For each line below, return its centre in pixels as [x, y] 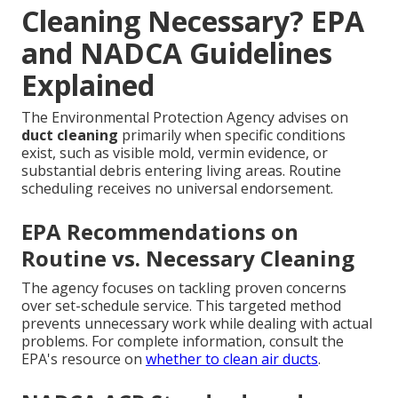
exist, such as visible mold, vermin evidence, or [175, 153]
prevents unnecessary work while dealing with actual [197, 324]
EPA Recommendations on [160, 232]
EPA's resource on [84, 359]
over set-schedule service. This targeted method [181, 306]
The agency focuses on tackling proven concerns [184, 288]
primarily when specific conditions [232, 135]
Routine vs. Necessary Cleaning [188, 259]
